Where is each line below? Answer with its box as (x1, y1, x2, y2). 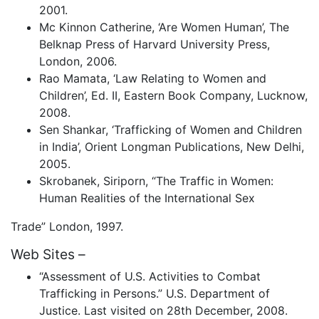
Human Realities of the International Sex (39, 190, 255, 205)
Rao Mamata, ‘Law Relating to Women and (39, 70, 266, 85)
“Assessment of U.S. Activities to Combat (39, 269, 261, 284)
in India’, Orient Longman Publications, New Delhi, (39, 139, 304, 154)
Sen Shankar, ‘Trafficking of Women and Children (39, 122, 302, 137)
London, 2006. (39, 53, 117, 68)
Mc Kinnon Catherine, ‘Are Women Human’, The (39, 19, 289, 34)
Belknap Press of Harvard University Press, (39, 36, 270, 51)
